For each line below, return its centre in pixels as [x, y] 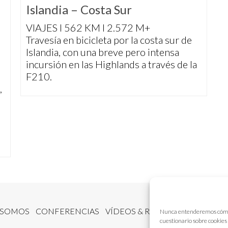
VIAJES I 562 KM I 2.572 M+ [88, 28]
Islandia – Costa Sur [79, 10]
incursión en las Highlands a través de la [111, 64]
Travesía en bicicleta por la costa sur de [109, 40]
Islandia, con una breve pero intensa [103, 52]
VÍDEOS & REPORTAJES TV [155, 211]
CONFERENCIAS [67, 211]
